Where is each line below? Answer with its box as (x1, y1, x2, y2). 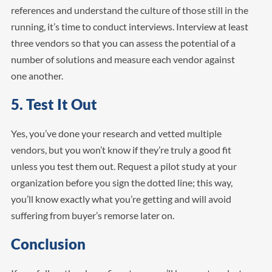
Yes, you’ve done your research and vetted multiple (10, 127, 222, 139)
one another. (10, 69, 65, 81)
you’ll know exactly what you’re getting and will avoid (10, 192, 231, 205)
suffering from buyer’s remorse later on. (10, 209, 176, 221)
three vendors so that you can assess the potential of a (10, 36, 236, 49)
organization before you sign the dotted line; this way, (10, 176, 233, 188)
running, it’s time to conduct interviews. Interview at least (10, 20, 248, 32)
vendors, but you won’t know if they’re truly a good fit (10, 143, 231, 155)
